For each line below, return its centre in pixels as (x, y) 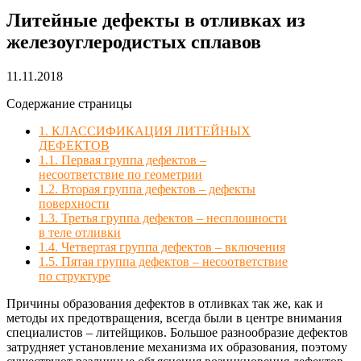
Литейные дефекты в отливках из (156, 20)
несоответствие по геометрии (120, 174)
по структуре (75, 276)
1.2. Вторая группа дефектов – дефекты (147, 189)
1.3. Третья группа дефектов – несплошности (163, 218)
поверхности (74, 203)
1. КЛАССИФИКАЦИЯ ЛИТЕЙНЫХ (145, 131)
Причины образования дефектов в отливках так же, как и (165, 303)
